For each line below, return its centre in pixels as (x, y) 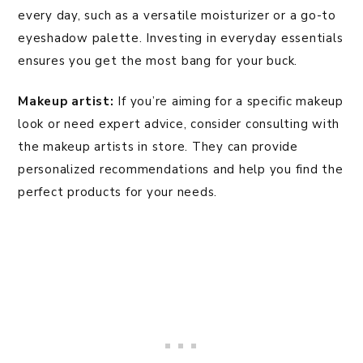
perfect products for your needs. (117, 192)
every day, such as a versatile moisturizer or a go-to (177, 16)
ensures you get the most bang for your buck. (158, 61)
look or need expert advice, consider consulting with (179, 124)
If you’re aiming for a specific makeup (228, 102)
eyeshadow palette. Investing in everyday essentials (181, 38)
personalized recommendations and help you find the (181, 170)
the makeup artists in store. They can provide (158, 147)
